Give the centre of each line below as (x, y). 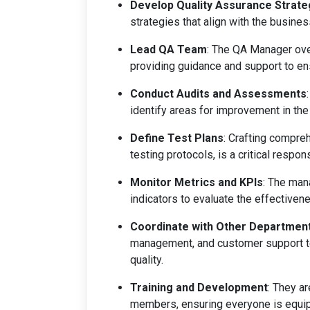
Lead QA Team (168, 49)
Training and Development (199, 287)
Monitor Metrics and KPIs (197, 182)
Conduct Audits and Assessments (218, 93)
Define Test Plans (177, 138)
